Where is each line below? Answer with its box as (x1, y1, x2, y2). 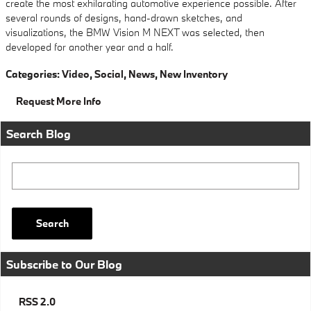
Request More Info (16, 94, 101, 108)
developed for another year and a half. (6, 40, 174, 53)
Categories (6, 67, 57, 81)
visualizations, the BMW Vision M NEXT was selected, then (6, 26, 264, 39)
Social (94, 67, 124, 81)
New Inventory (160, 67, 228, 81)
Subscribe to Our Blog (6, 256, 122, 271)
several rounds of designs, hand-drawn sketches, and (6, 11, 242, 24)
